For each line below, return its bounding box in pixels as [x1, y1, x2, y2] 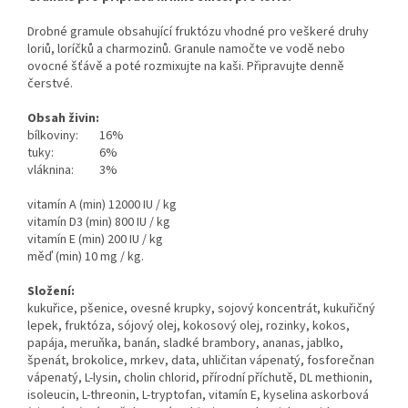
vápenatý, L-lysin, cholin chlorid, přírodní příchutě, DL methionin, [27, 369, 372, 388]
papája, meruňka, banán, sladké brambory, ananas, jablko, [27, 334, 343, 353]
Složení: [27, 282, 75, 301]
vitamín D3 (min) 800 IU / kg [27, 213, 170, 232]
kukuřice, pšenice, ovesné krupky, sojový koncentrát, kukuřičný [27, 300, 375, 319]
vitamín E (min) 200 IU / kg [27, 230, 163, 250]
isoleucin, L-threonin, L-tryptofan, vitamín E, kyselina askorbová [27, 386, 369, 405]
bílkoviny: [27, 127, 78, 146]
